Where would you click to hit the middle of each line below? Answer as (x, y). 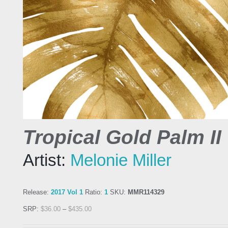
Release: (37, 192)
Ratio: (94, 192)
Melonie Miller (121, 160)
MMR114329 (146, 192)
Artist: (47, 160)
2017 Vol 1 (67, 192)
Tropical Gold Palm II (122, 137)
